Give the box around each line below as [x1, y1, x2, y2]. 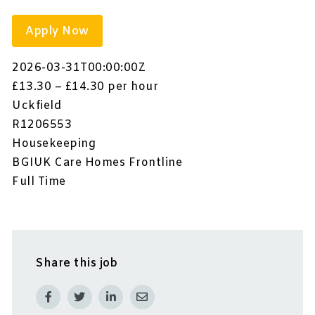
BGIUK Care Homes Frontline [12, 155, 183, 171]
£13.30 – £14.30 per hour [12, 79, 159, 95]
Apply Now [25, 23, 89, 39]
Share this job [36, 255, 118, 271]
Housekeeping [12, 136, 96, 152]
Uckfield [12, 98, 62, 114]
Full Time [12, 174, 66, 190]
